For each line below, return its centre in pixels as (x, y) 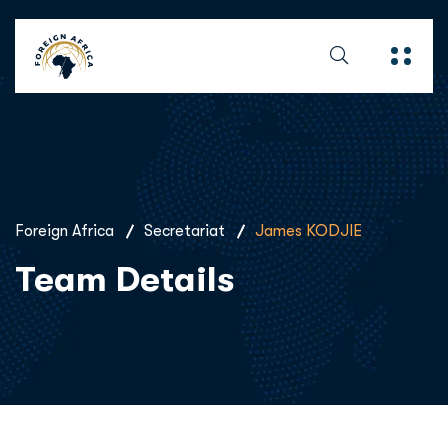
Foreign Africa (64, 231)
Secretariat (184, 231)
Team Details (125, 279)
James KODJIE (308, 231)
